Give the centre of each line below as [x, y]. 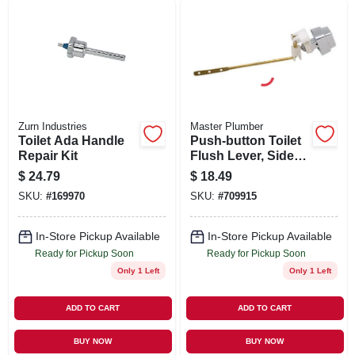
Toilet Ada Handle [71, 140]
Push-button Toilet [245, 140]
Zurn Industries [52, 126]
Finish [208, 185]
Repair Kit [48, 155]
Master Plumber [226, 126]
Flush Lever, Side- [244, 155]
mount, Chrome [237, 170]
